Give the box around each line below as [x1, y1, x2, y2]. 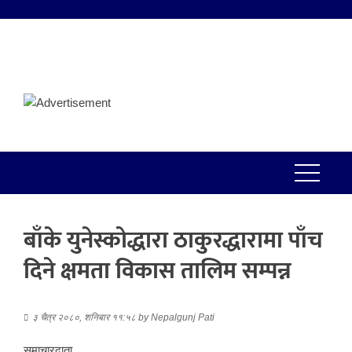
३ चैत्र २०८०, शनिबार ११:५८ [32, 312, 136, 324]
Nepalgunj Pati [151, 312, 214, 324]
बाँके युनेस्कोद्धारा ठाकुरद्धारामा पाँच [24, 221, 323, 261]
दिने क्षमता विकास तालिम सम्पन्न [24, 251, 291, 291]
